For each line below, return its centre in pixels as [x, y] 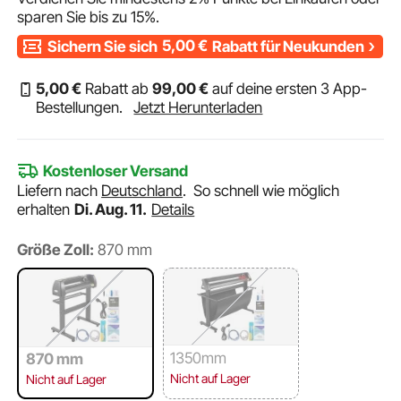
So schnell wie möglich [267, 190]
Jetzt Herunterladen [198, 107]
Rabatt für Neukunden [287, 46]
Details [173, 209]
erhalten [46, 209]
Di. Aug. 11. [112, 209]
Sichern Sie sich [103, 46]
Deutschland [142, 190]
